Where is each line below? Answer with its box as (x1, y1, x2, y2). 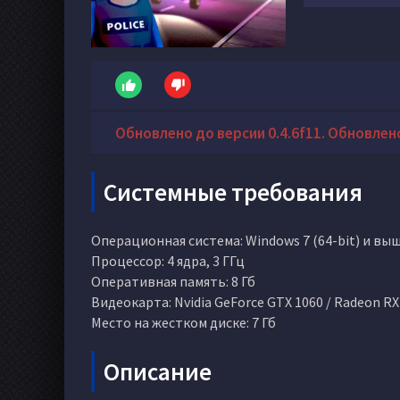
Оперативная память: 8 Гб (91, 272, 255, 290)
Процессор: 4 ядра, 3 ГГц (91, 252, 245, 270)
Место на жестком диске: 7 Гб (91, 313, 276, 331)
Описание (104, 356, 212, 387)
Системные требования (104, 177, 362, 207)
